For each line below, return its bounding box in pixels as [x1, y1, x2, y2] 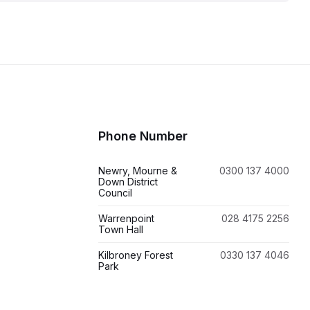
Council [98, 187, 132, 199]
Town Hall [98, 224, 143, 235]
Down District [98, 176, 158, 188]
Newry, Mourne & [98, 165, 177, 176]
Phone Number [98, 129, 188, 143]
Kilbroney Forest [98, 249, 173, 261]
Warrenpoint [98, 212, 154, 224]
